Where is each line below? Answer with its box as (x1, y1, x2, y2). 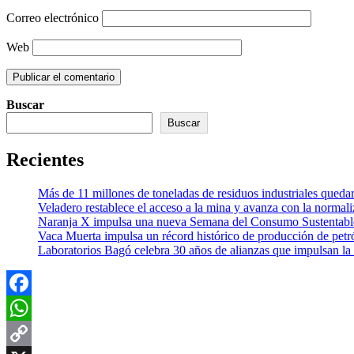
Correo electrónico (6, 11, 99, 25)
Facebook (6, 301, 55, 315)
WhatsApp (6, 326, 60, 341)
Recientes (6, 149, 84, 171)
